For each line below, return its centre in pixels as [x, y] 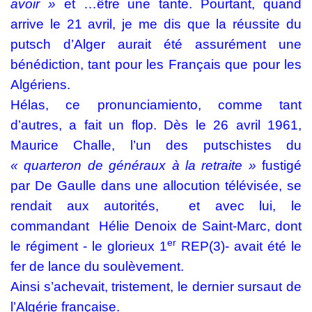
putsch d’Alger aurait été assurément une [156, 44]
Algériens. [42, 85]
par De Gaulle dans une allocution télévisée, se [156, 186]
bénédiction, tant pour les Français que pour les [156, 64]
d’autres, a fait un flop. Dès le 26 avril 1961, [156, 125]
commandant [50, 226]
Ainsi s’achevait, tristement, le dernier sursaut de [156, 287]
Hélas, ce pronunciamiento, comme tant [156, 105]
